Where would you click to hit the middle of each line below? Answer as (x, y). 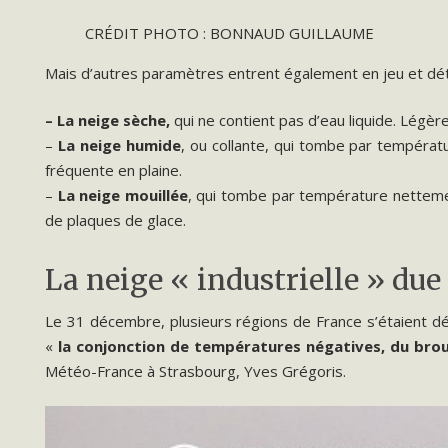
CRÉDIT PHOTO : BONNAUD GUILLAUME (229, 32)
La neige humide (119, 145)
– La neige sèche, (109, 120)
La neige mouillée (122, 195)
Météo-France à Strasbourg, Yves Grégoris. (195, 370)
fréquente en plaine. (113, 170)
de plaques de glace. (115, 220)
